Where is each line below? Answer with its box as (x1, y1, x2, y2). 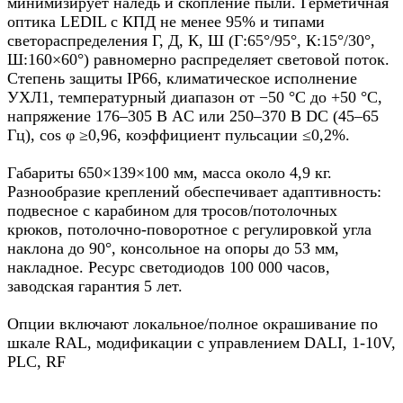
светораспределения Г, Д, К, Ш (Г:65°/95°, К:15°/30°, (7, 31, 375, 50)
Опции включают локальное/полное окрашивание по (7, 315, 378, 334)
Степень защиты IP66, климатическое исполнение (7, 69, 357, 88)
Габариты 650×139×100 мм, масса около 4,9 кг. (7, 164, 332, 183)
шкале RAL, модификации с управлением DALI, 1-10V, (7, 334, 396, 353)
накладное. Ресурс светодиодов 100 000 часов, (7, 258, 330, 277)
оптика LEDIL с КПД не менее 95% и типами (7, 13, 325, 31)
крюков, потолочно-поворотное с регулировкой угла (7, 220, 372, 239)
